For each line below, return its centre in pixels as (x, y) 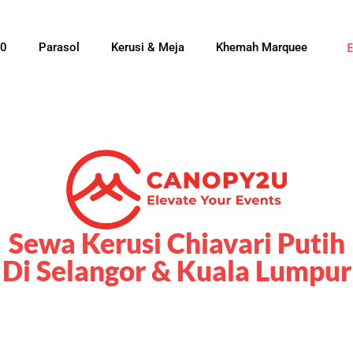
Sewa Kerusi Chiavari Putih (176, 242)
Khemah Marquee (261, 47)
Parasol (59, 47)
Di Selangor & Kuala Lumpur (176, 270)
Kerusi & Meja (147, 47)
